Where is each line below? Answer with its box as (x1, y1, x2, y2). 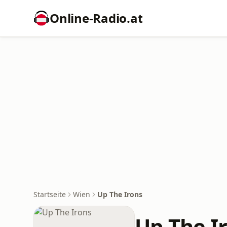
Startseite (33, 190, 66, 199)
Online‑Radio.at (50, 10, 143, 26)
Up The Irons (97, 190, 142, 199)
